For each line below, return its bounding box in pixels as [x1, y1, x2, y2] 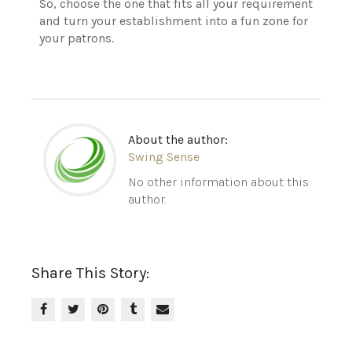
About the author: [127, 132, 228, 148]
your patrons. [39, 31, 114, 46]
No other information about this [127, 174, 309, 190]
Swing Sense [127, 149, 200, 165]
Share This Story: [31, 264, 149, 283]
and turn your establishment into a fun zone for [39, 13, 308, 29]
